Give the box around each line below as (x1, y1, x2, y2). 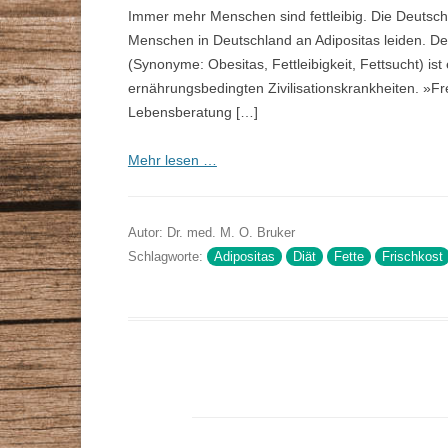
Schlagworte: (127, 249, 207, 265)
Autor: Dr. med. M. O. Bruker (127, 225, 295, 241)
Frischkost (381, 249, 443, 265)
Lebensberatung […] (127, 104, 258, 121)
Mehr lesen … (127, 152, 217, 169)
